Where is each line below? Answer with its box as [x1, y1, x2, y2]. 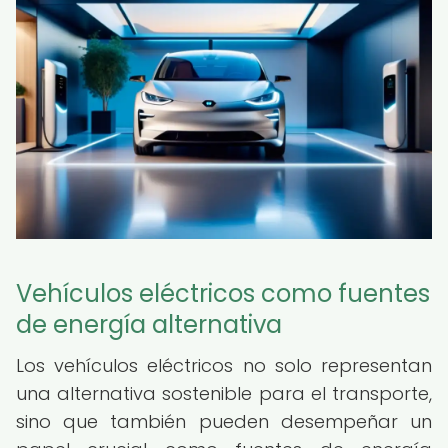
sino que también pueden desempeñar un [16, 409, 432, 434]
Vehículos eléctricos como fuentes [16, 277, 430, 310]
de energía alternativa [16, 308, 282, 341]
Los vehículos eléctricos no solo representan [16, 353, 432, 378]
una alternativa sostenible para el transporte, [16, 381, 432, 406]
